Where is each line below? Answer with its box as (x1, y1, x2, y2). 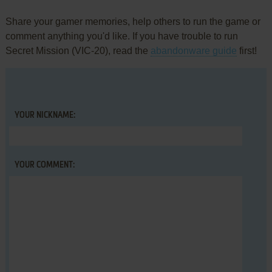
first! (236, 46, 257, 56)
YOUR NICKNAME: (14, 111, 75, 120)
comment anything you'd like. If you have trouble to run (5, 31, 238, 42)
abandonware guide (150, 46, 237, 56)
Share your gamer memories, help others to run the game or (5, 16, 260, 27)
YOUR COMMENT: (14, 161, 75, 170)
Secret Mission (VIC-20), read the (5, 46, 151, 56)
